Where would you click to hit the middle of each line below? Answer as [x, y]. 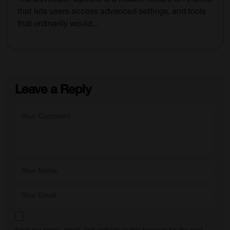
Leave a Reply [53, 90]
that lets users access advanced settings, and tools [112, 12]
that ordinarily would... [58, 24]
